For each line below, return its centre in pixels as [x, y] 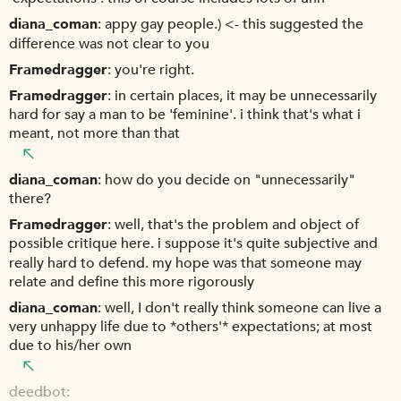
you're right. [154, 69]
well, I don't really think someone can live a [243, 308]
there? [30, 199]
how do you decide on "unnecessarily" [230, 179]
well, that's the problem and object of [237, 225]
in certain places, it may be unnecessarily [246, 96]
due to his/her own [70, 346]
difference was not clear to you [109, 43]
